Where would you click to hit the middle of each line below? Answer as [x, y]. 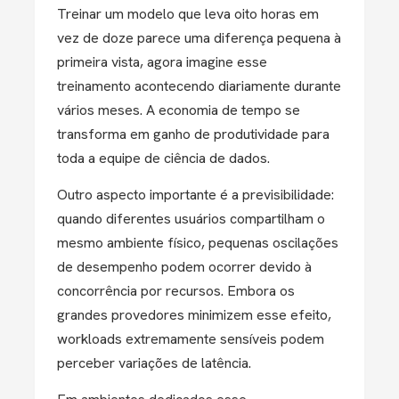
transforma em [105, 134]
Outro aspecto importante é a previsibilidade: [195, 195]
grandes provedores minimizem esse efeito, [194, 315]
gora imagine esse [211, 62]
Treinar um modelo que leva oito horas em [188, 14]
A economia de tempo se [223, 110]
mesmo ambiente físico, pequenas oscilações [198, 243]
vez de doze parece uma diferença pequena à [199, 38]
